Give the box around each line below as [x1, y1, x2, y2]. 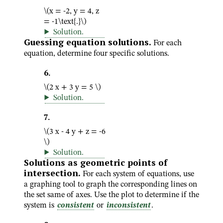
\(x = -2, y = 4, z [44, 7, 99, 15]
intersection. [24, 167, 81, 179]
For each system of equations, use [83, 170, 194, 178]
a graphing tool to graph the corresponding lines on [24, 181, 197, 189]
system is [24, 202, 56, 210]
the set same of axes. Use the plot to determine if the [24, 191, 199, 199]
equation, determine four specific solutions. [24, 50, 169, 58]
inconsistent [106, 202, 151, 210]
